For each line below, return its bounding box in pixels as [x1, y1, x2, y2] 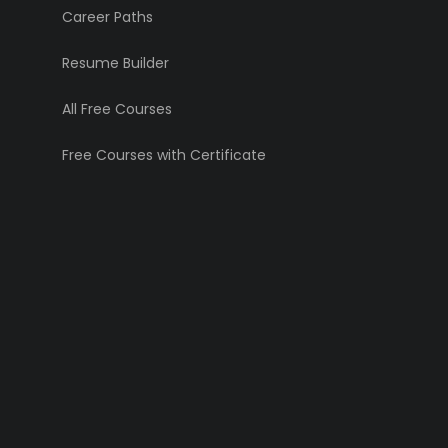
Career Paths [62, 7, 153, 28]
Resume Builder [62, 53, 169, 74]
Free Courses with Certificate [62, 145, 266, 166]
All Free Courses [62, 99, 172, 120]
